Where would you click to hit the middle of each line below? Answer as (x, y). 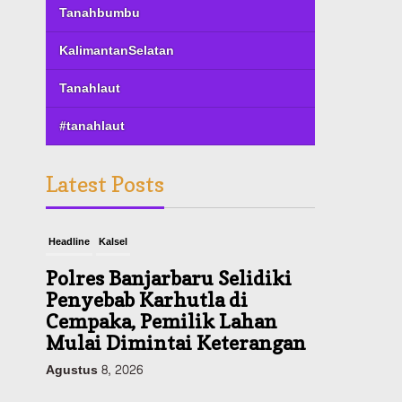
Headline (70, 241)
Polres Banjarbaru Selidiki (169, 278)
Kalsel (114, 241)
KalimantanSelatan (117, 50)
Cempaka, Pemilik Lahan (162, 321)
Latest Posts (105, 184)
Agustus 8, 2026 (95, 370)
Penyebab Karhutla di (147, 299)
